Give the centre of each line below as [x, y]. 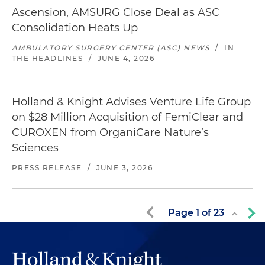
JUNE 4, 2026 [126, 58]
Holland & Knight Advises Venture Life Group [131, 102]
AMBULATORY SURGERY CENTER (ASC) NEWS [111, 48]
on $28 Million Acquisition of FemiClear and [127, 117]
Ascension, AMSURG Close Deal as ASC [116, 12]
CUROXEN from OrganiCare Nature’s [110, 132]
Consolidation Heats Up [75, 28]
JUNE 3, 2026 [125, 168]
